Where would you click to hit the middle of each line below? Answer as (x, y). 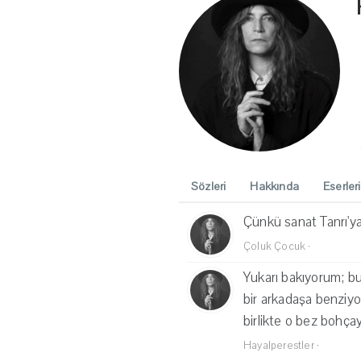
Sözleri (209, 187)
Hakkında (275, 187)
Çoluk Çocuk (275, 247)
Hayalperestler (279, 346)
